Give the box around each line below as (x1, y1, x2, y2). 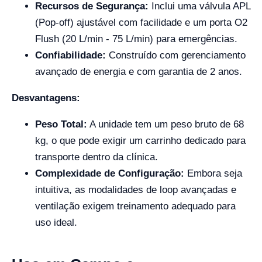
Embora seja (184, 168, 242, 179)
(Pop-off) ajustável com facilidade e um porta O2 (35, 17, 247, 28)
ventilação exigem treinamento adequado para (35, 201, 236, 212)
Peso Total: (35, 119, 87, 130)
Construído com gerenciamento (106, 50, 246, 61)
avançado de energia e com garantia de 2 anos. (35, 66, 242, 77)
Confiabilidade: (35, 50, 106, 61)
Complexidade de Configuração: (35, 168, 184, 179)
